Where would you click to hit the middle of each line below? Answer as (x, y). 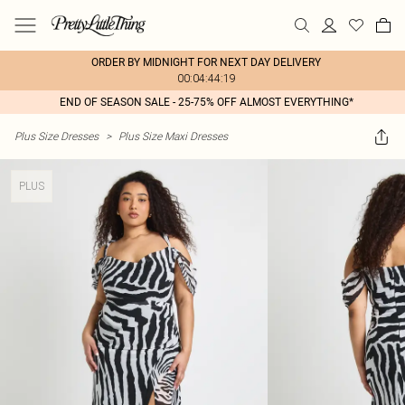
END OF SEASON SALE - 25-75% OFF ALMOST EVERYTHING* (206, 102)
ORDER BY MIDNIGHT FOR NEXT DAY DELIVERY (206, 62)
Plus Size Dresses (57, 136)
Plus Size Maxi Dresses (173, 136)
